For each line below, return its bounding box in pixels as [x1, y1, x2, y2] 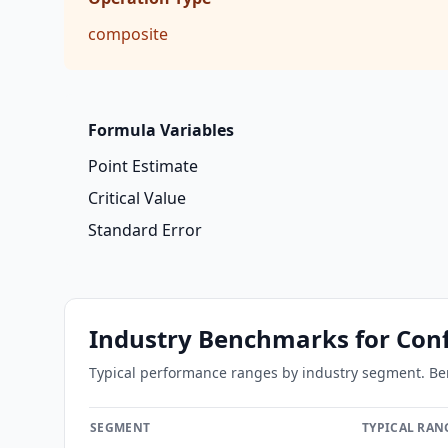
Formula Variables [88, 119, 234, 141]
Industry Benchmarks [89, 322, 349, 355]
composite [88, 23, 168, 45]
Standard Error [88, 219, 202, 241]
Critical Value [88, 187, 186, 209]
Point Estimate [88, 155, 198, 177]
